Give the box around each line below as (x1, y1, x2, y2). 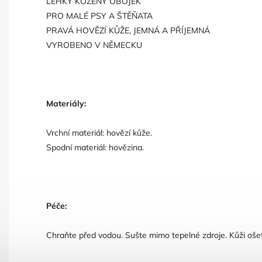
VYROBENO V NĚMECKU (46, 39, 142, 50)
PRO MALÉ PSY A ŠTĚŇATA (46, 10, 153, 21)
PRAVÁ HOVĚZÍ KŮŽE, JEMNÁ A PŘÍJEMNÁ (46, 25, 210, 36)
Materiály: (46, 98, 86, 109)
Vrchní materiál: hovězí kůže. (46, 127, 152, 138)
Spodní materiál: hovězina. (46, 142, 144, 153)
